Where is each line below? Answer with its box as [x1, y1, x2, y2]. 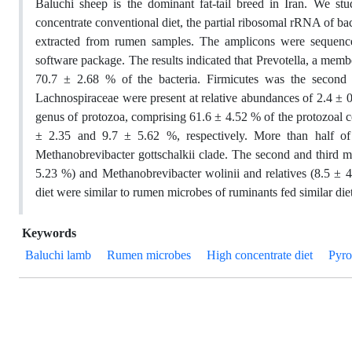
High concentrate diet [207, 247, 313, 263]
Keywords [22, 225, 76, 241]
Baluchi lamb [25, 247, 91, 263]
